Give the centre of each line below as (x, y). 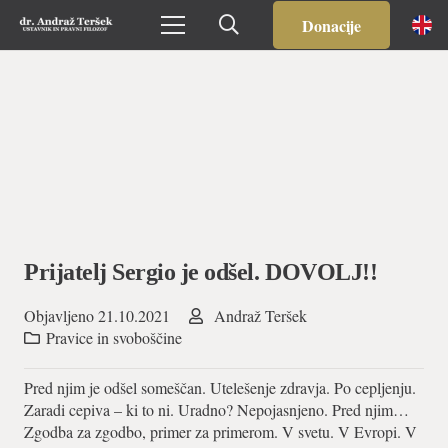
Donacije (331, 25)
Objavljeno (61, 316)
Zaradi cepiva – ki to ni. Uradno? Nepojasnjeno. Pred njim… (216, 410)
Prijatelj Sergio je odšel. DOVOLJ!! (201, 272)
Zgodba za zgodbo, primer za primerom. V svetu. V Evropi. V (220, 432)
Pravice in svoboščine (114, 338)
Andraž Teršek (260, 316)
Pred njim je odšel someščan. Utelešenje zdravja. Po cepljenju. (220, 388)
